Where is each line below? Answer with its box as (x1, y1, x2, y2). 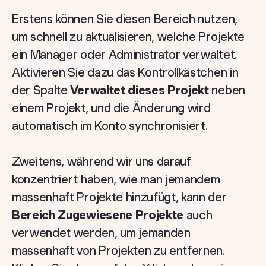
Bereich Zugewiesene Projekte (12, 208, 184, 222)
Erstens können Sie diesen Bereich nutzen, (12, 12, 237, 26)
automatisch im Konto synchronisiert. (12, 119, 208, 133)
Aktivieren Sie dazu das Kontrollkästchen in (12, 65, 239, 80)
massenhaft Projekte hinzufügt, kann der (12, 190, 227, 204)
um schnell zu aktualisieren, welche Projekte (12, 30, 245, 44)
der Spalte (12, 83, 71, 97)
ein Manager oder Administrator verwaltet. (12, 47, 237, 62)
